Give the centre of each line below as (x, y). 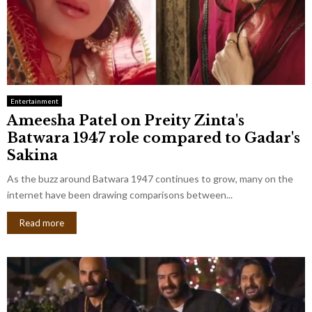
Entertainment (34, 101)
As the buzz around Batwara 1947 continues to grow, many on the (150, 178)
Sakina (32, 155)
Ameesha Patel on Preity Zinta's (126, 120)
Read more (42, 223)
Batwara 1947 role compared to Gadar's (154, 138)
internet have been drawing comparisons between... (120, 194)
